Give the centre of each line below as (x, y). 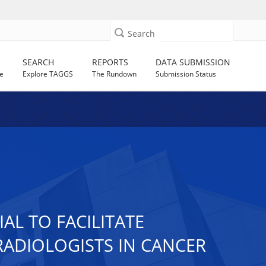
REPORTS (110, 62)
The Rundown (115, 74)
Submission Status (186, 74)
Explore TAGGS (48, 74)
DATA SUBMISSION (193, 62)
